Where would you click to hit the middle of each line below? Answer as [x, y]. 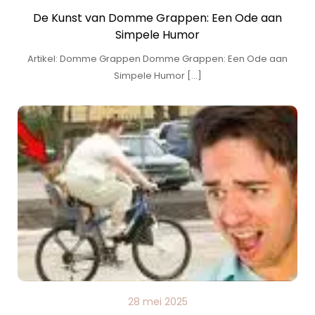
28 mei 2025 [157, 302]
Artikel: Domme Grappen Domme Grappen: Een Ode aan [157, 59]
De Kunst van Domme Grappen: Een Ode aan [157, 18]
